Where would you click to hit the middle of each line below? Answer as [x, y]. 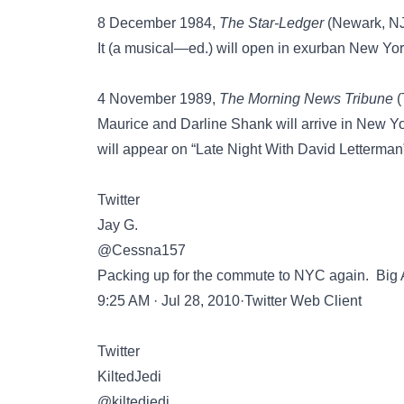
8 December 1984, [158, 23]
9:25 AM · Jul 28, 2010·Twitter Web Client [230, 301]
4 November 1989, [158, 99]
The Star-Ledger [271, 23]
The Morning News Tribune [306, 99]
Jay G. [118, 225]
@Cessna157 [142, 250]
